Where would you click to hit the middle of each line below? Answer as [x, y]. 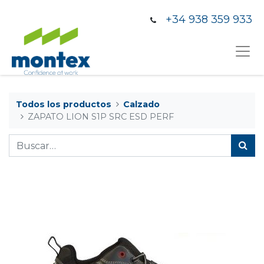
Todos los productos [64, 104]
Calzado [142, 104]
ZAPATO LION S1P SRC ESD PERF [101, 116]
